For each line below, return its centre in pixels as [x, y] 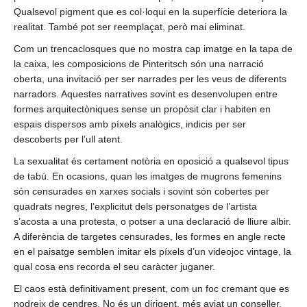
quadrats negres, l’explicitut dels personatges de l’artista [135, 207]
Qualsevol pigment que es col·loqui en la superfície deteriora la [150, 12]
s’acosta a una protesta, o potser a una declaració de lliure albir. [152, 222]
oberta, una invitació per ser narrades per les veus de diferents [150, 79]
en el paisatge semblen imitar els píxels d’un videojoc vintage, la [152, 252]
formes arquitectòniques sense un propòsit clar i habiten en [142, 109]
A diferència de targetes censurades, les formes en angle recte [150, 237]
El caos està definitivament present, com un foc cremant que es [151, 289]
